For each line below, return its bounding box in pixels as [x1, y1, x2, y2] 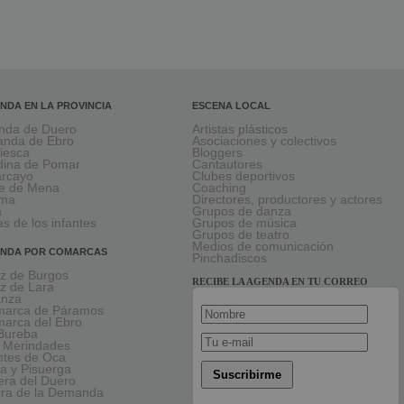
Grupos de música [192, 216, 297, 231]
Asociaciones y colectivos [192, 134, 336, 149]
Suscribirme [213, 368, 281, 382]
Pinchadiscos [192, 252, 267, 266]
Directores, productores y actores [192, 193, 382, 207]
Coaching [192, 181, 246, 196]
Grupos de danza [192, 205, 291, 219]
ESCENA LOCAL [192, 100, 271, 112]
